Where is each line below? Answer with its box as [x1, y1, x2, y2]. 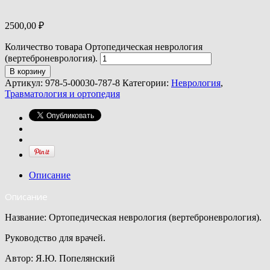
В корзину [10, 66, 46, 76]
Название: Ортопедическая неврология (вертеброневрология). [5, 212, 262, 222]
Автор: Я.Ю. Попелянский [5, 253, 115, 263]
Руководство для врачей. [5, 232, 105, 243]
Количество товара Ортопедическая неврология [5, 41, 202, 52]
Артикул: [5, 77, 45, 88]
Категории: [122, 77, 171, 88]
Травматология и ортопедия [5, 88, 120, 99]
